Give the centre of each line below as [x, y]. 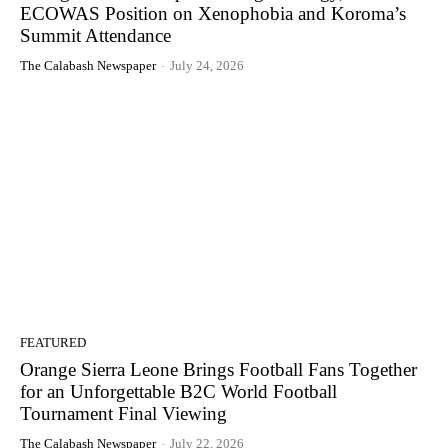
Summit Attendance [95, 36]
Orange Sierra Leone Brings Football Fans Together [218, 370]
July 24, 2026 [207, 66]
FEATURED [53, 343]
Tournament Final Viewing [123, 414]
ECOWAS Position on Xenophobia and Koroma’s [213, 14]
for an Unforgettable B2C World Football [178, 392]
